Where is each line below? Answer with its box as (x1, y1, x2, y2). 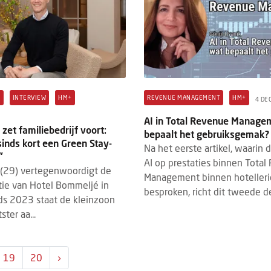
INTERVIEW (12, 94, 47, 102)
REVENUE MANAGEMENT (147, 94, 221, 102)
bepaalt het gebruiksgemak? (144, 128, 270, 140)
